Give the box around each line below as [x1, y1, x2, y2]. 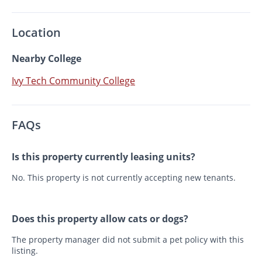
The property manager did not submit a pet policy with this [12, 233, 244, 245]
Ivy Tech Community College [12, 74, 135, 87]
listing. [12, 244, 38, 256]
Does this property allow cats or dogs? [12, 212, 188, 225]
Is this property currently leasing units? [12, 150, 195, 163]
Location [12, 24, 61, 40]
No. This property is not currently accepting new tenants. [12, 171, 236, 183]
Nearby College [12, 51, 81, 65]
